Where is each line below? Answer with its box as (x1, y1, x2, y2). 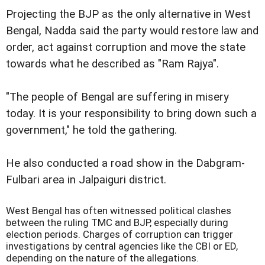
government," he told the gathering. (6, 123, 177, 137)
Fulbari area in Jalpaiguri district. (6, 173, 166, 186)
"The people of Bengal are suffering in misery (6, 90, 229, 104)
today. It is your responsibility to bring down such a (6, 106, 257, 120)
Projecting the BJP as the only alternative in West (6, 7, 251, 21)
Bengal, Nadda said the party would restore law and (6, 24, 258, 37)
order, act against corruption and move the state (6, 40, 245, 54)
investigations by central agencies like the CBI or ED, (6, 240, 238, 252)
